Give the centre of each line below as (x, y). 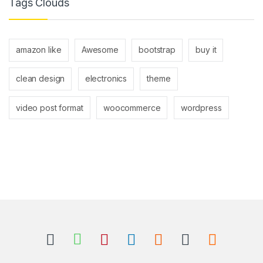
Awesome (100, 50)
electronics (106, 79)
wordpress (201, 107)
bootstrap (157, 50)
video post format (50, 107)
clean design (41, 79)
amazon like (39, 50)
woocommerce (132, 107)
